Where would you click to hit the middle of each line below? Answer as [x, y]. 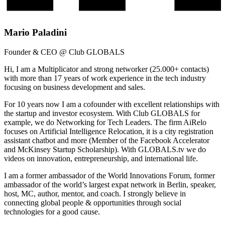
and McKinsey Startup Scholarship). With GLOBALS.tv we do [105, 149]
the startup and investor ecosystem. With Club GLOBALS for [102, 113]
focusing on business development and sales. [75, 87]
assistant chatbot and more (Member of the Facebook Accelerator [107, 140]
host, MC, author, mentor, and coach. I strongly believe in [95, 193]
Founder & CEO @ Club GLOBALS [64, 52]
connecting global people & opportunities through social [93, 202]
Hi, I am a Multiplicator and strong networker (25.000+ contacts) [106, 69]
